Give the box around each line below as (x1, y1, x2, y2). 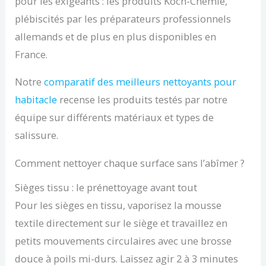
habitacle (15, 93, 58, 107)
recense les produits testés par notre (57, 93, 228, 107)
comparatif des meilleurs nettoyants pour (44, 75, 237, 89)
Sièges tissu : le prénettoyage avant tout (15, 180, 198, 195)
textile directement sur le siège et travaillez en (15, 216, 228, 230)
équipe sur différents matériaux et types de (15, 110, 214, 125)
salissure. (15, 128, 59, 142)
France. (15, 47, 48, 61)
